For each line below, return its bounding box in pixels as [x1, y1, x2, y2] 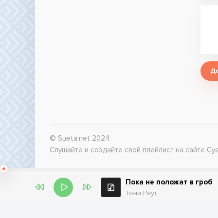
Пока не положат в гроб [126, 178, 213, 186]
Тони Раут [126, 189, 157, 197]
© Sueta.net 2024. [50, 134, 111, 143]
